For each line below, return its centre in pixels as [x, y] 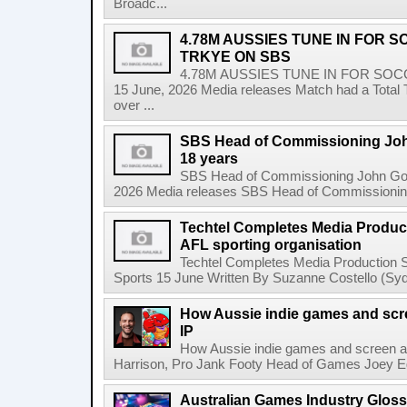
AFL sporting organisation [271, 244]
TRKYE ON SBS [235, 56]
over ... [134, 105]
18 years [209, 158]
